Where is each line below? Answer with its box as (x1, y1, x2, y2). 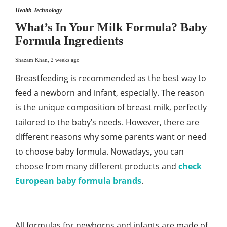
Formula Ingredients (15, 34, 123, 48)
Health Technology (15, 7, 62, 14)
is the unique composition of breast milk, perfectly (15, 102, 207, 113)
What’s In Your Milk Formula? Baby (15, 21, 207, 34)
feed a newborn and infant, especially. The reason (15, 87, 204, 99)
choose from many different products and (15, 161, 178, 172)
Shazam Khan (15, 57, 48, 63)
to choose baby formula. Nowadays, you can (15, 146, 184, 158)
